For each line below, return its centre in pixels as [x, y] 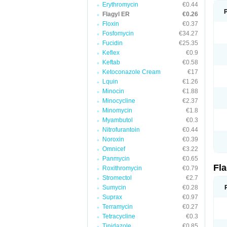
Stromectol [117, 178]
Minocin [113, 91]
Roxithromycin [122, 168]
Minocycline [119, 101]
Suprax [112, 197]
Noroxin [113, 139]
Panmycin [116, 159]
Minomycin [117, 110]
